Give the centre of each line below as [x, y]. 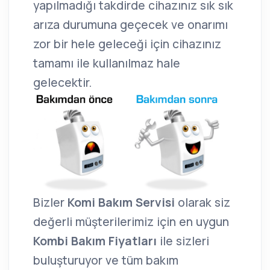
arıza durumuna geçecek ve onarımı [130, 25]
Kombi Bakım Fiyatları [96, 241]
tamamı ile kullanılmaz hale [107, 64]
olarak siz [202, 202]
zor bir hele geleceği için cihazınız [127, 44]
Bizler [50, 202]
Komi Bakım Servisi [121, 202]
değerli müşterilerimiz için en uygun [131, 221]
